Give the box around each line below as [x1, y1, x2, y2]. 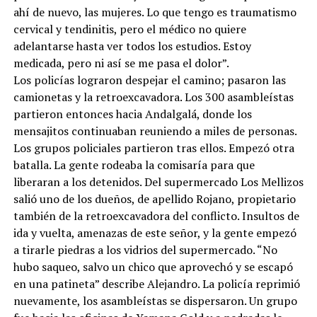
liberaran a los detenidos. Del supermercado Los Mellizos [13, 174, 304, 190]
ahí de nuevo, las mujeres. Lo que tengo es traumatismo [13, 4, 296, 20]
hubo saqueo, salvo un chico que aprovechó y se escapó [13, 259, 293, 275]
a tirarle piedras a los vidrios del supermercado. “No [13, 242, 277, 258]
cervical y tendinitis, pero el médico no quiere [13, 21, 246, 37]
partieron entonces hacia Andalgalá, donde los [13, 106, 252, 122]
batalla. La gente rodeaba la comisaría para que [13, 157, 255, 173]
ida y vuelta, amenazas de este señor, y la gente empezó [13, 225, 296, 241]
